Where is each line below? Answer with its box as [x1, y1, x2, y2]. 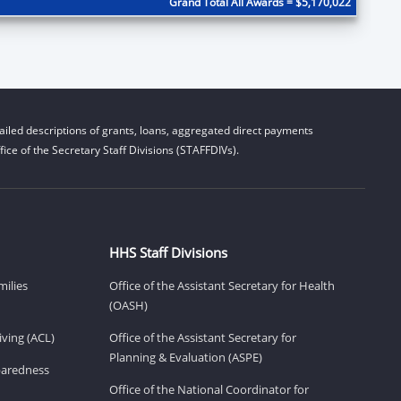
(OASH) [109, 296, 148, 313]
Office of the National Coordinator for [109, 380, 309, 397]
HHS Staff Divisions [109, 243, 227, 261]
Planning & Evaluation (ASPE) [109, 348, 262, 365]
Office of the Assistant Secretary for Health [109, 277, 335, 294]
